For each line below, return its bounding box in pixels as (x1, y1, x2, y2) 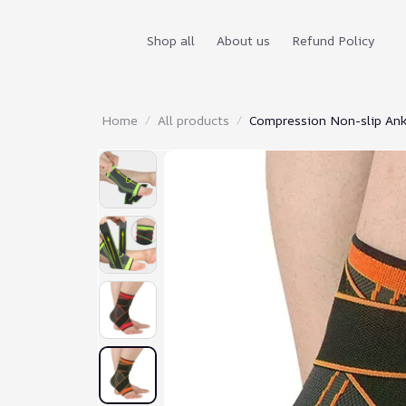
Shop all (147, 31, 195, 49)
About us (217, 31, 270, 49)
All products (158, 111, 229, 129)
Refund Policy (292, 31, 375, 49)
